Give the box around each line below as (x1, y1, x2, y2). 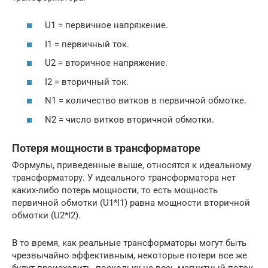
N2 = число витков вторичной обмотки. (45, 114, 214, 125)
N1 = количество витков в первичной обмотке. (45, 95, 246, 106)
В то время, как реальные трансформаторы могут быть (12, 237, 246, 248)
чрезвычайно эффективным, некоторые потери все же (12, 249, 247, 261)
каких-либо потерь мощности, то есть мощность (12, 184, 218, 196)
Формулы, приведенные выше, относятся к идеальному (12, 159, 251, 170)
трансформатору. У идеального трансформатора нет (12, 172, 236, 183)
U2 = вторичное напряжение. (45, 57, 167, 69)
